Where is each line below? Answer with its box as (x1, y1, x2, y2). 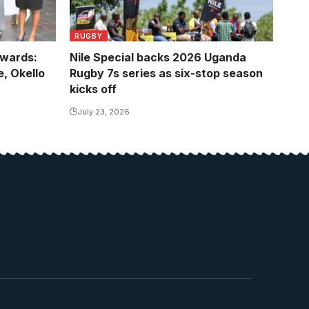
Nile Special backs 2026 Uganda (70, 50, 246, 65)
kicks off (70, 82, 117, 97)
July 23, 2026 (77, 107, 130, 117)
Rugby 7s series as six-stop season (70, 66, 263, 81)
